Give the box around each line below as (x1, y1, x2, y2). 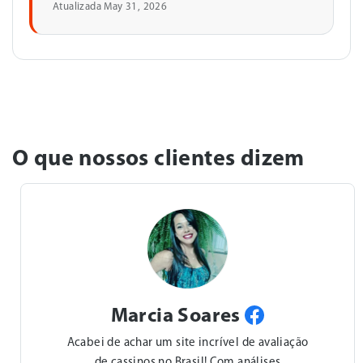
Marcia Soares (110, 305, 246, 327)
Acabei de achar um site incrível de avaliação (66, 337, 309, 350)
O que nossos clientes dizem (12, 147, 305, 171)
